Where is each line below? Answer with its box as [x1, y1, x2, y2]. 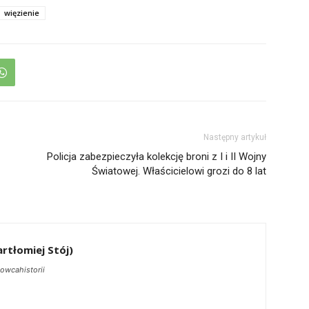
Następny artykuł [203, 132, 266, 143]
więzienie [4, 8, 39, 19]
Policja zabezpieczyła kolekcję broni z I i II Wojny [47, 150, 266, 163]
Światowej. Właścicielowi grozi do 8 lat [92, 165, 266, 178]
